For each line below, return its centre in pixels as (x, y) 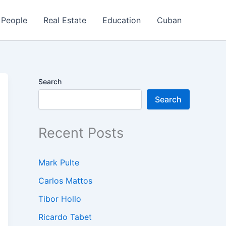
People (14, 20)
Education (122, 20)
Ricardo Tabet (65, 217)
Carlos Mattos (65, 181)
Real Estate (65, 20)
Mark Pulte (59, 163)
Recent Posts (81, 133)
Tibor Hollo (60, 199)
